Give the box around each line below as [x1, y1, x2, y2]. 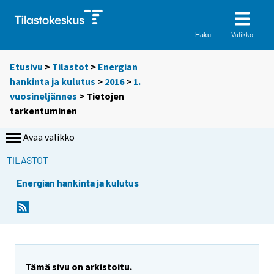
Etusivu [10, 61, 43, 73]
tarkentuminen [10, 105, 77, 117]
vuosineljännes [10, 90, 77, 103]
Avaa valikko [23, 131, 75, 144]
